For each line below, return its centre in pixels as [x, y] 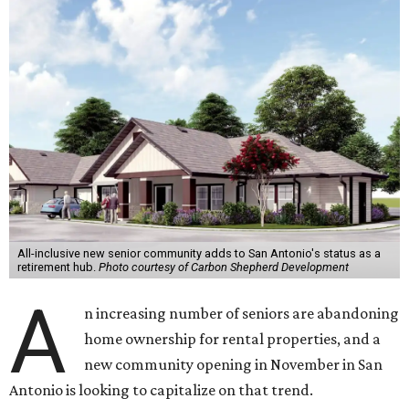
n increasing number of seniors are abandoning [242, 313]
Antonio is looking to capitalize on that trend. [161, 390]
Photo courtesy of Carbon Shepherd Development [223, 267]
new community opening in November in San [234, 364]
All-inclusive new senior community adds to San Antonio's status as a [199, 253]
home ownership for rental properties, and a [233, 339]
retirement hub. [58, 267]
